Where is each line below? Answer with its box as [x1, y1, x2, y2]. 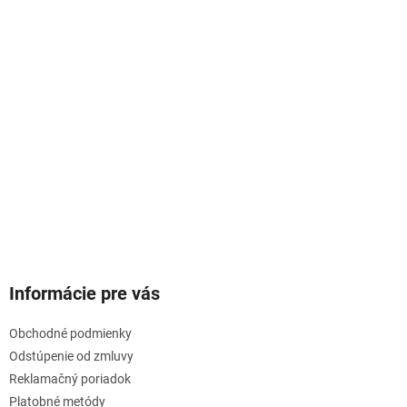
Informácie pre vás [9, 283, 160, 305]
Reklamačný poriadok [9, 372, 131, 387]
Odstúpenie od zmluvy [9, 349, 134, 364]
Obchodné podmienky [9, 326, 132, 342]
